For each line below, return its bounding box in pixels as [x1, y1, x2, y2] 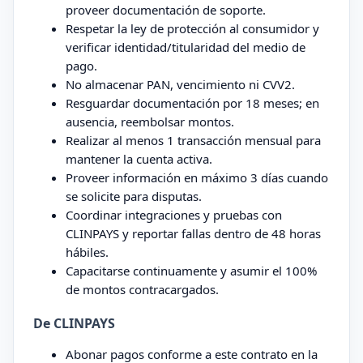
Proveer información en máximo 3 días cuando [66, 169, 328, 186]
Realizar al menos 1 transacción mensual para [66, 132, 321, 148]
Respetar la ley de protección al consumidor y [66, 20, 319, 36]
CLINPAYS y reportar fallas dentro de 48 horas [66, 225, 321, 241]
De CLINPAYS [33, 314, 115, 332]
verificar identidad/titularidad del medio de [66, 39, 305, 55]
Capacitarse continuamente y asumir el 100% [66, 263, 317, 279]
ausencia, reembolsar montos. [66, 113, 234, 130]
